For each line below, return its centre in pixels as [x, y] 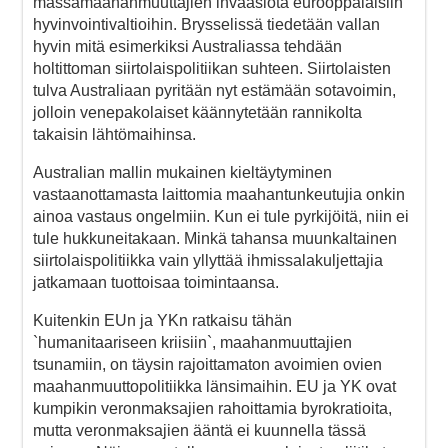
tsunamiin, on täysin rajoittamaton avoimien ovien [207, 364]
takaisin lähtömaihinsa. [114, 134]
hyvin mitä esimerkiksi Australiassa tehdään [187, 46]
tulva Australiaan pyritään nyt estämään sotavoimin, [214, 90]
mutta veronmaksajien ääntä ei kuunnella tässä [199, 430]
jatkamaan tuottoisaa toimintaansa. [156, 282]
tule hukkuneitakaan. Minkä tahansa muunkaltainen [215, 238]
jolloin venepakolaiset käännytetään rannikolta [197, 112]
